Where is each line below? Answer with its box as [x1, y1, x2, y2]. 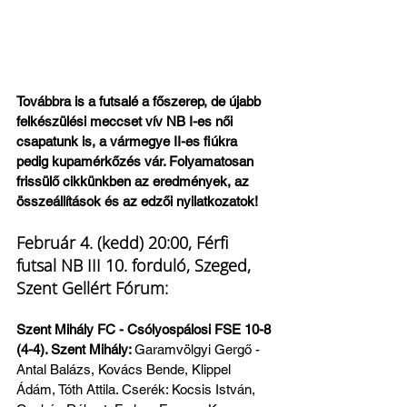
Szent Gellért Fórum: [16, 277, 168, 299]
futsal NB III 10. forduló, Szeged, [16, 254, 255, 276]
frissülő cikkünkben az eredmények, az [16, 174, 253, 189]
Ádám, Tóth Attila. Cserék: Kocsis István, [16, 382, 259, 397]
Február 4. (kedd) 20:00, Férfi [16, 232, 233, 253]
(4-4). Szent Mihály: [16, 342, 134, 357]
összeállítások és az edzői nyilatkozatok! [16, 194, 258, 209]
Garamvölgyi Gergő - [134, 342, 263, 357]
